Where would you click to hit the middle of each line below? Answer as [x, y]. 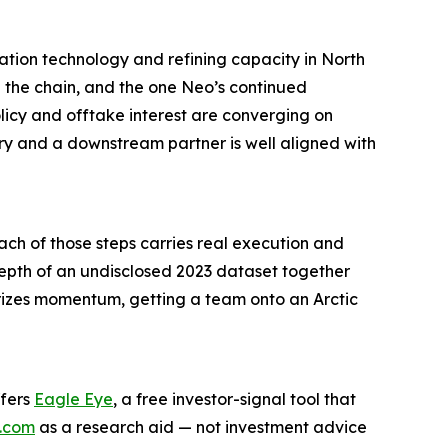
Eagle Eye [73, 398]
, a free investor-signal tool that [234, 398]
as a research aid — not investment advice [201, 426]
